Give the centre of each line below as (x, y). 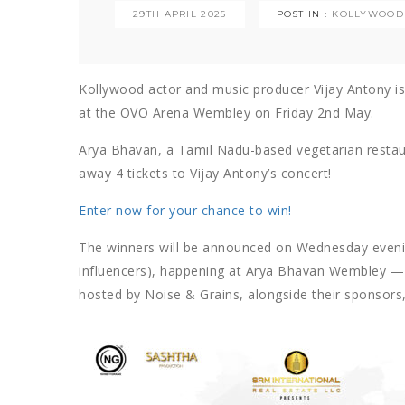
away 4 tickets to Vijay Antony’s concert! (205, 173)
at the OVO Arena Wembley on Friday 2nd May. (226, 112)
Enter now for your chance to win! (185, 210)
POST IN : (302, 14)
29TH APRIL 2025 (180, 14)
